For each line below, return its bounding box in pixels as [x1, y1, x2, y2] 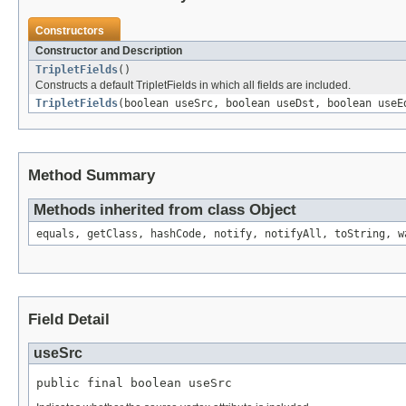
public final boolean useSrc [36, 376, 232, 391]
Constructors [35, 24, 104, 38]
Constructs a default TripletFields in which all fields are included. [35, 79, 351, 92]
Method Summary [28, 167, 155, 185]
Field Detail [28, 311, 110, 329]
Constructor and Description [35, 44, 182, 58]
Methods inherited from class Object [34, 201, 296, 219]
